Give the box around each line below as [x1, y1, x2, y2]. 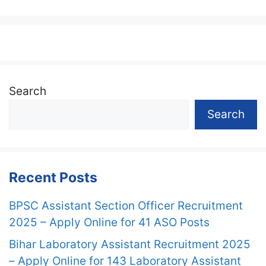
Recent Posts [9, 169, 97, 186]
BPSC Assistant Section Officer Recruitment [9, 198, 243, 213]
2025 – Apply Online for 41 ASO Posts [9, 215, 210, 229]
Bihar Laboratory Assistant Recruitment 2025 [9, 237, 251, 251]
